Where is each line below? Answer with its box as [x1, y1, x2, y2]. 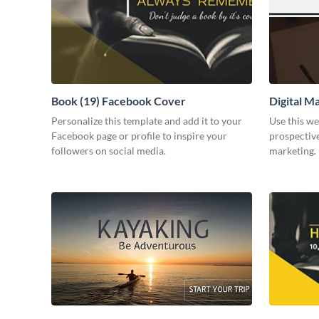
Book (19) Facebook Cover [51, 94, 186, 108]
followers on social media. [51, 145, 166, 157]
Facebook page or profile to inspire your [51, 130, 227, 142]
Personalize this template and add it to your [51, 115, 242, 127]
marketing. [269, 145, 316, 157]
